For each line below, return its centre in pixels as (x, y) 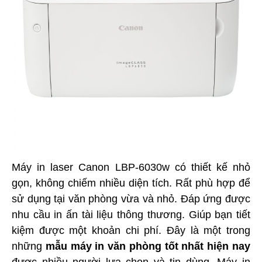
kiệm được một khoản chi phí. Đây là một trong (131, 230)
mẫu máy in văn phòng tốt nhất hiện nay (148, 246)
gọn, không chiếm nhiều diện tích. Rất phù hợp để (131, 183)
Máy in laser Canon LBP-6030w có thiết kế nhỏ (131, 167)
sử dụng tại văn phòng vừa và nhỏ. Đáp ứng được (131, 199)
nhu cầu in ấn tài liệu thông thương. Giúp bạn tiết (131, 215)
